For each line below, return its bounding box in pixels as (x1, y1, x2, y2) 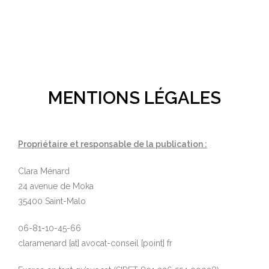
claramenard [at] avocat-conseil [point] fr (18, 238, 172, 248)
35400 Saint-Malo (18, 196, 86, 206)
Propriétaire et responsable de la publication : (18, 139, 207, 149)
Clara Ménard (18, 166, 70, 176)
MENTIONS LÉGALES (48, 87, 221, 108)
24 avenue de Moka (18, 181, 94, 191)
